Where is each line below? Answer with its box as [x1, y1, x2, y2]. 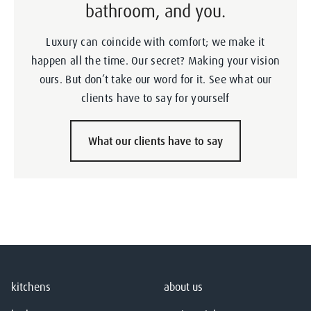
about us [164, 280, 203, 294]
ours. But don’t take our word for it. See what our [39, 72, 272, 87]
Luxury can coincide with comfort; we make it [46, 35, 265, 49]
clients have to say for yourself [81, 91, 230, 106]
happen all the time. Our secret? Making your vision [31, 53, 280, 68]
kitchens [11, 280, 51, 294]
